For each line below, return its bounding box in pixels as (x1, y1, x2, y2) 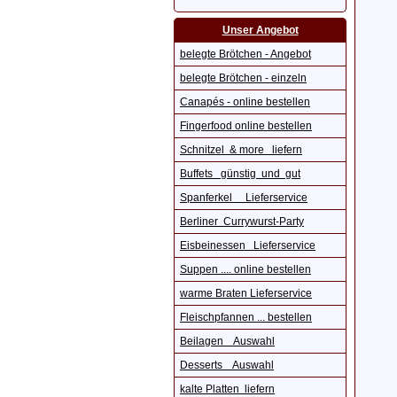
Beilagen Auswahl (180, 335, 275, 347)
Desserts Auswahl (180, 359, 274, 371)
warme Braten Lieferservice (180, 287, 312, 300)
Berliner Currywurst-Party (180, 215, 304, 228)
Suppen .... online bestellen (180, 263, 311, 276)
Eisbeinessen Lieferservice (180, 239, 315, 252)
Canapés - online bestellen (180, 96, 310, 108)
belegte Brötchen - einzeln (180, 72, 307, 84)
